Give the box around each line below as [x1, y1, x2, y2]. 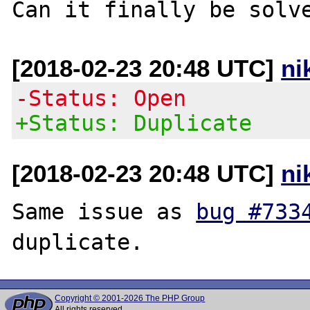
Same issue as [12, 199, 197, 224]
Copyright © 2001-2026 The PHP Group [55, 293, 206, 303]
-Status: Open [15, 85, 187, 111]
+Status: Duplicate [15, 110, 253, 136]
